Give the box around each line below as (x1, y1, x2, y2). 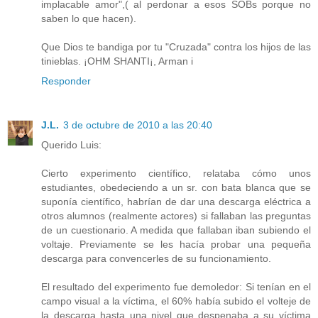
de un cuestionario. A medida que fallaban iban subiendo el (41, 224, 311, 236)
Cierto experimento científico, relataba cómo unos (41, 167, 311, 179)
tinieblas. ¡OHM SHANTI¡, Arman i (41, 55, 193, 67)
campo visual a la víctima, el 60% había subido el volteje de (41, 295, 311, 307)
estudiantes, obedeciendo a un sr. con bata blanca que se (41, 181, 311, 193)
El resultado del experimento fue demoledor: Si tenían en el (41, 280, 311, 292)
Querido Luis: (41, 138, 102, 150)
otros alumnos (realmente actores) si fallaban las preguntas (41, 209, 311, 221)
